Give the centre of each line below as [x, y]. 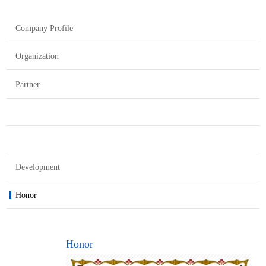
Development [38, 167]
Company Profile [45, 28]
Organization [37, 56]
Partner [28, 84]
